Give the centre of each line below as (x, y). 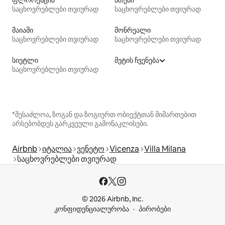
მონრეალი (133, 30)
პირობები (155, 209)
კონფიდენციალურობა (92, 209)
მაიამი (23, 30)
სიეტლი (25, 61)
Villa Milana (165, 149)
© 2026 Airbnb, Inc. (113, 199)
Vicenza (124, 149)
